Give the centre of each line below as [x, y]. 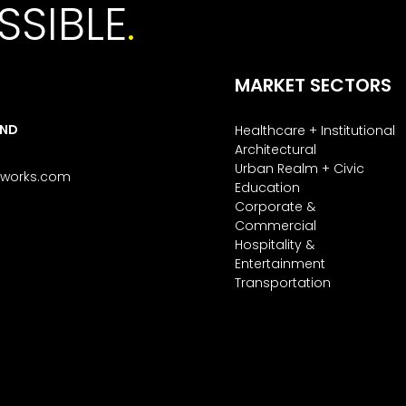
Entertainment [280, 264]
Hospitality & [274, 245]
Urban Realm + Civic [299, 169]
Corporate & [275, 207]
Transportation [282, 283]
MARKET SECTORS [313, 85]
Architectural [275, 150]
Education [267, 188]
